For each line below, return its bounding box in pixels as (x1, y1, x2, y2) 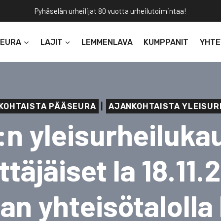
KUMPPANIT (144, 37, 189, 47)
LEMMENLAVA (81, 37, 133, 47)
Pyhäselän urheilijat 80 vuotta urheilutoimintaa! (35, 6, 186, 15)
